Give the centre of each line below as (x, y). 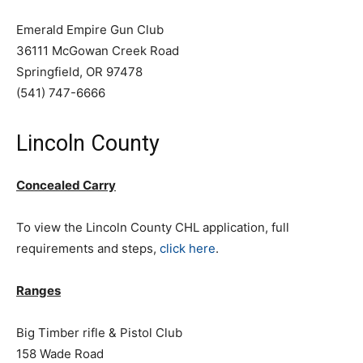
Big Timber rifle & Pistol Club (99, 333)
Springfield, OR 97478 (79, 72)
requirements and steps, (88, 248)
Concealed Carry (66, 185)
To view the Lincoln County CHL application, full (153, 227)
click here (188, 248)
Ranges (38, 290)
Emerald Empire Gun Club (90, 30)
